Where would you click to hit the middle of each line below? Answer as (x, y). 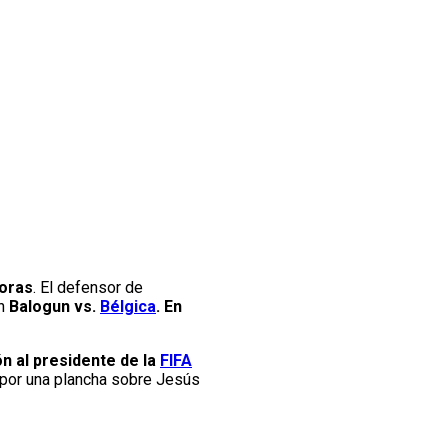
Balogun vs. (54, 307)
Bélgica (128, 307)
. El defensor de (88, 288)
